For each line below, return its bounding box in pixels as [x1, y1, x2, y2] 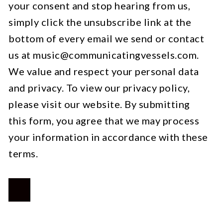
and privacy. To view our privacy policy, [8, 81, 190, 94]
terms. [8, 147, 38, 159]
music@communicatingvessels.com [33, 48, 197, 61]
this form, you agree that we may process [8, 114, 199, 126]
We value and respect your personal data [8, 65, 199, 77]
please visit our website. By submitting [8, 98, 190, 110]
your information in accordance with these [8, 130, 208, 143]
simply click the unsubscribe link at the [8, 15, 191, 28]
